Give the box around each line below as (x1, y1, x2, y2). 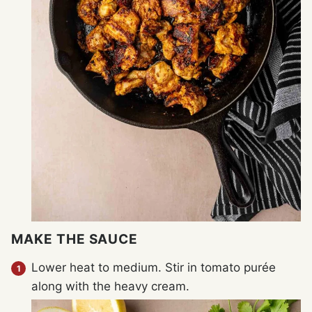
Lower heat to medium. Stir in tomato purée (31, 260, 276, 275)
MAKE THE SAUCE (11, 231, 139, 248)
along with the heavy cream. (31, 279, 189, 294)
